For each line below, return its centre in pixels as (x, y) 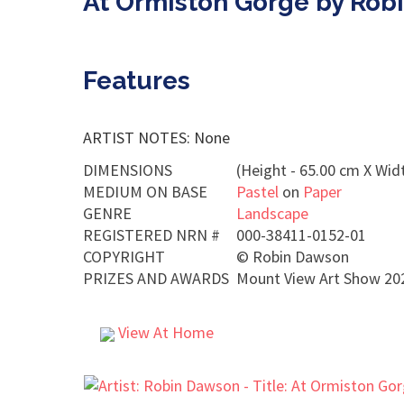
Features (137, 81)
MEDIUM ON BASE (145, 192)
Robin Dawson (301, 257)
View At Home (164, 332)
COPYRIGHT (124, 257)
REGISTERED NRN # (151, 235)
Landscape (272, 213)
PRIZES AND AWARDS (156, 278)
